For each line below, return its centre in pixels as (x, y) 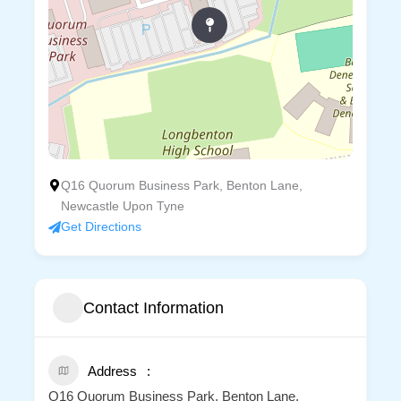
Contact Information (153, 307)
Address (112, 371)
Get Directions (101, 227)
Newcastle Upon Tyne (122, 206)
